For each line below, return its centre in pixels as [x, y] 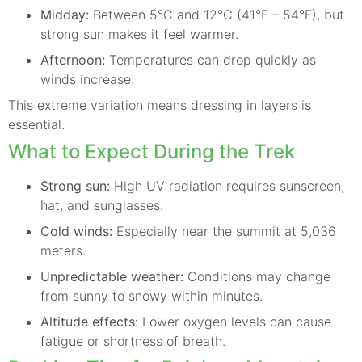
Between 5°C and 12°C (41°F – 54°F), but [217, 14]
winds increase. [87, 79]
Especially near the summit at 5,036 [224, 231]
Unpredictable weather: [112, 276]
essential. [36, 124]
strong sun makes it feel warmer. [139, 34]
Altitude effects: [89, 321]
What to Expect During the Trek [152, 151]
